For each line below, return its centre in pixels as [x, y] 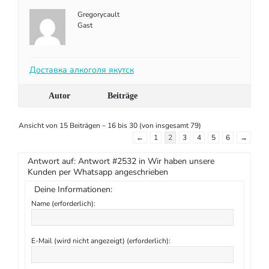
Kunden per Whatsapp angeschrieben [98, 172]
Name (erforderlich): [63, 204]
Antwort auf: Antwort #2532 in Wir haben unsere [121, 161]
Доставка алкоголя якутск [82, 70]
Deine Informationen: [73, 189]
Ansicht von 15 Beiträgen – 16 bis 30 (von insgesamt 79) [110, 125]
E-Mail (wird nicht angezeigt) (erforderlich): [101, 241]
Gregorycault [98, 14]
